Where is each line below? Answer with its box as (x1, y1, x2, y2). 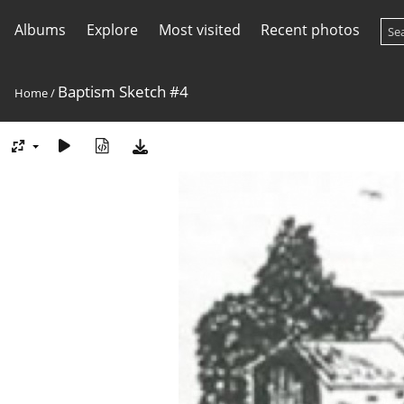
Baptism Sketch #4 (58, 81, 188, 102)
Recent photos (261, 20, 361, 40)
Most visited (158, 20, 241, 40)
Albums (14, 20, 66, 40)
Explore (86, 20, 138, 40)
